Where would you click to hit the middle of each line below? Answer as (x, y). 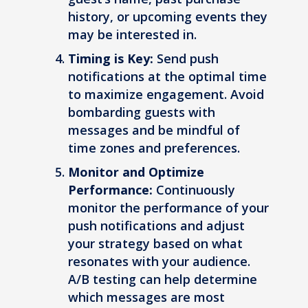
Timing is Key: (111, 59)
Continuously (194, 190)
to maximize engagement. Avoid (166, 95)
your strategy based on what (155, 244)
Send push (186, 59)
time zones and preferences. (154, 148)
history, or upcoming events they (168, 17)
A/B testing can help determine (163, 279)
